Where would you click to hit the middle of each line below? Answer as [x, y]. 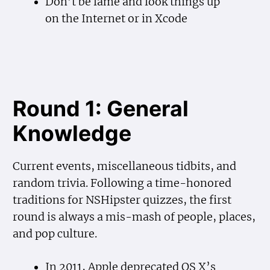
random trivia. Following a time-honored [122, 184]
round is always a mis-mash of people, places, [134, 217]
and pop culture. [55, 234]
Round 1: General [101, 108]
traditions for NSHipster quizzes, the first [122, 200]
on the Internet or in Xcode [116, 19]
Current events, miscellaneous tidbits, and [125, 167]
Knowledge [72, 133]
